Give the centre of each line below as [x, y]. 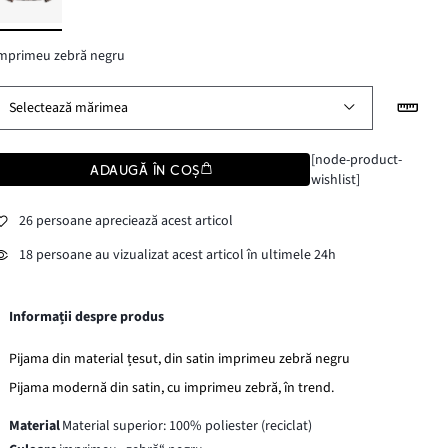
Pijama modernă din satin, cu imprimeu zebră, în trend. [172, 387]
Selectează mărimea [69, 107]
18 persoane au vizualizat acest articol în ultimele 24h [178, 255]
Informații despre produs [87, 316]
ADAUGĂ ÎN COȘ [145, 169]
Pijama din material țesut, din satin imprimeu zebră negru [180, 358]
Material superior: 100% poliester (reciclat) [187, 425]
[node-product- [356, 159]
